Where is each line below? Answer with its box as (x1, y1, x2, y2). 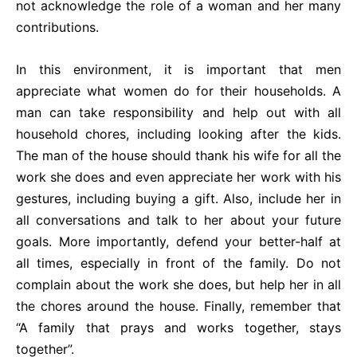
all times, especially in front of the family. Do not (16, 255, 341, 271)
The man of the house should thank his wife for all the (16, 147, 341, 163)
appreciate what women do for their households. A (16, 83, 341, 99)
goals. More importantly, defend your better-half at (16, 233, 341, 249)
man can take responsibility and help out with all (16, 104, 341, 120)
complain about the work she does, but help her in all (16, 277, 341, 292)
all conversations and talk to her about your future (16, 212, 341, 228)
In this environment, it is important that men (16, 61, 341, 77)
